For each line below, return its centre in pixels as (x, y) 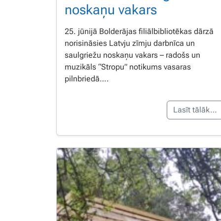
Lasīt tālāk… (195, 110)
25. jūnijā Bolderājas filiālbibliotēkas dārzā (139, 31)
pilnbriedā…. (87, 78)
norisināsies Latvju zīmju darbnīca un (130, 43)
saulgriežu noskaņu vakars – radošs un (132, 55)
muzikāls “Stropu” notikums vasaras (128, 67)
